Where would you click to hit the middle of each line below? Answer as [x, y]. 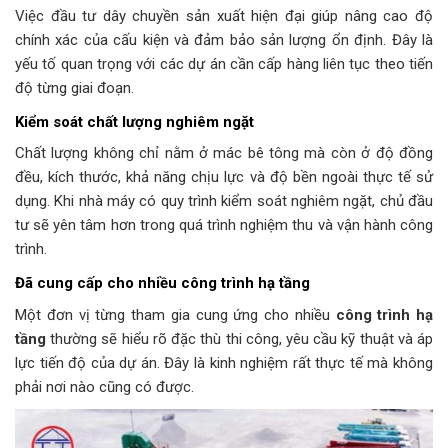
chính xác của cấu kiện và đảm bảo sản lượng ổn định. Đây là [224, 39]
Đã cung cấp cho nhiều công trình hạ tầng [162, 283]
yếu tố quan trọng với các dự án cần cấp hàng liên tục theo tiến [224, 63]
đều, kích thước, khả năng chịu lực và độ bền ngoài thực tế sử [224, 177]
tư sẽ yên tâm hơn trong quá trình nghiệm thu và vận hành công [224, 225]
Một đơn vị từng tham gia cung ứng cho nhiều [175, 314]
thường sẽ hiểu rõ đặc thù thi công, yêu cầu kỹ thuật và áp [239, 338]
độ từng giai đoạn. [74, 87]
